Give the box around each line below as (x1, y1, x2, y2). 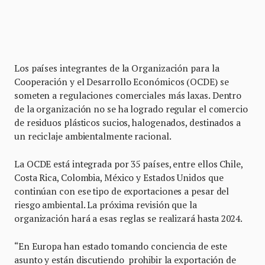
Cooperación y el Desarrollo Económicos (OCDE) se (14, 76, 229, 88)
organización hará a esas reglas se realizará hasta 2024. (14, 212, 243, 225)
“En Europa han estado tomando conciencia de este (14, 240, 227, 253)
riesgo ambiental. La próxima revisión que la (14, 199, 197, 211)
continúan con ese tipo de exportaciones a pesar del (14, 185, 230, 198)
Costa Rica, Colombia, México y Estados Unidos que (14, 172, 224, 184)
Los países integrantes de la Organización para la (14, 62, 219, 75)
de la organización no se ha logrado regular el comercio (14, 103, 248, 115)
